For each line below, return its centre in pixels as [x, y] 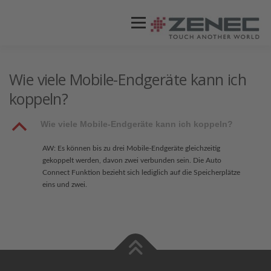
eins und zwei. [65, 184]
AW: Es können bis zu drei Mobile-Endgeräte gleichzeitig [131, 148]
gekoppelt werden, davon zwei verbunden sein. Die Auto [132, 160]
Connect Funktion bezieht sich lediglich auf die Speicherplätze [141, 172]
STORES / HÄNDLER [60, 113]
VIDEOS [152, 68]
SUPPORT [142, 113]
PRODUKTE [91, 68]
